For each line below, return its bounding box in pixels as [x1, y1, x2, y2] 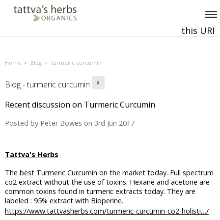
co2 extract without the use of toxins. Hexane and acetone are [5, 177, 210, 187]
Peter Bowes [40, 118, 82, 128]
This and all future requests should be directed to [18, 27, 181, 36]
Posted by [5, 118, 40, 128]
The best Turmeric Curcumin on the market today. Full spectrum [5, 168, 214, 177]
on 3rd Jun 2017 [84, 118, 135, 128]
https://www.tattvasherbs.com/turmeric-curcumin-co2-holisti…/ [5, 206, 209, 216]
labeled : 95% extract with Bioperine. [5, 196, 123, 205]
